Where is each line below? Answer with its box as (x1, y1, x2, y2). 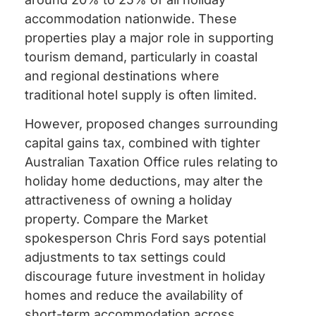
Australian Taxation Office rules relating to (25, 154, 278, 170)
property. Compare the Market (25, 212, 208, 227)
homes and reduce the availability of (25, 288, 243, 303)
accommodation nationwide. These (25, 11, 237, 26)
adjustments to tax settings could (25, 250, 226, 265)
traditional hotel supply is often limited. (25, 87, 257, 102)
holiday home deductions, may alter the (25, 174, 263, 189)
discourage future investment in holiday (25, 269, 265, 284)
